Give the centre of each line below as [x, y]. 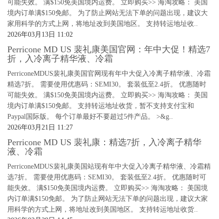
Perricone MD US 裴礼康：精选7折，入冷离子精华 [104, 142]
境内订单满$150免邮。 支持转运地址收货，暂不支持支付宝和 [101, 106]
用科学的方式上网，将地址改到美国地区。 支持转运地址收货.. [103, 209]
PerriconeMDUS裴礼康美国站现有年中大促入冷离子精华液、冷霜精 [109, 166]
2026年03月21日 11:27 [40, 127]
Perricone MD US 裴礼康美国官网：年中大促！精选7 [109, 49]
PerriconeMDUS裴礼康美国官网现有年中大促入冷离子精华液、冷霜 [109, 74]
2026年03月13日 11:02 [40, 34]
